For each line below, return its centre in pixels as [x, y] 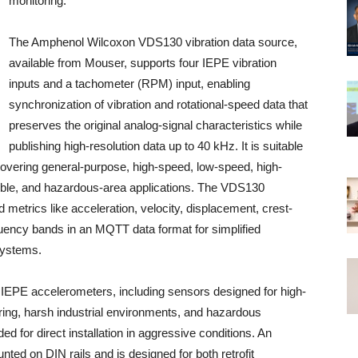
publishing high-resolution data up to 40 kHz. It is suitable [156, 146]
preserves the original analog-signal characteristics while [155, 125]
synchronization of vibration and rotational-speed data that [158, 104]
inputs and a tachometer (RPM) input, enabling [129, 84]
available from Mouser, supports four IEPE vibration [143, 63]
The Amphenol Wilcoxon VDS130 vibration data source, [153, 42]
